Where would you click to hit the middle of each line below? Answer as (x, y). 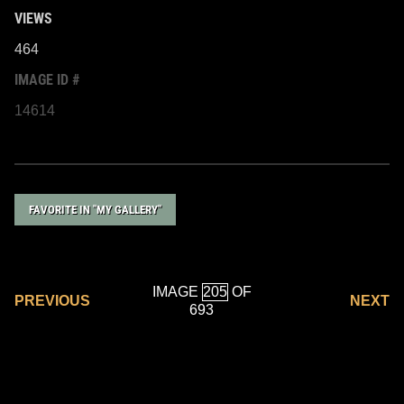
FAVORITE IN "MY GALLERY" (95, 209)
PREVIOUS (52, 300)
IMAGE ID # (47, 79)
